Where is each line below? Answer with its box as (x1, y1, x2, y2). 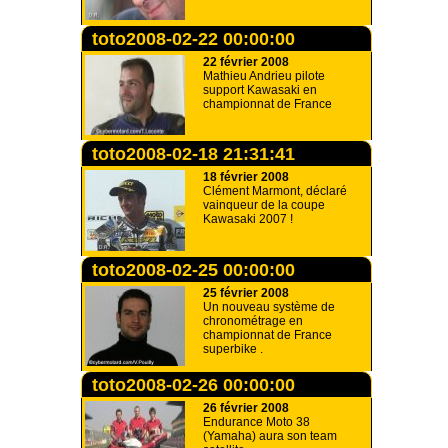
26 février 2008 (203, 401, 289, 415)
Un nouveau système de (203, 300, 335, 314)
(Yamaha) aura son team (203, 429, 337, 443)
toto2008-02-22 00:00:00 (92, 29, 295, 49)
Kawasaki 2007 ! (203, 212, 293, 226)
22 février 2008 (203, 55, 289, 69)
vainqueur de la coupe (203, 198, 325, 212)
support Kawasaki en (203, 83, 317, 97)
